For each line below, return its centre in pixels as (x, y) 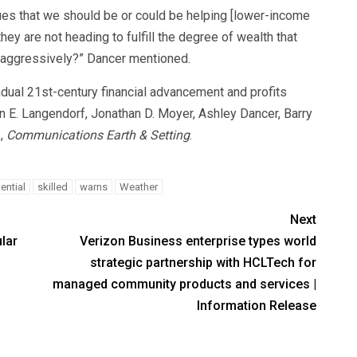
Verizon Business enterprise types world (198, 241)
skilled (52, 187)
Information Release (257, 306)
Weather (138, 187)
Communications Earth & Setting (98, 135)
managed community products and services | (185, 284)
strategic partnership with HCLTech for (204, 263)
